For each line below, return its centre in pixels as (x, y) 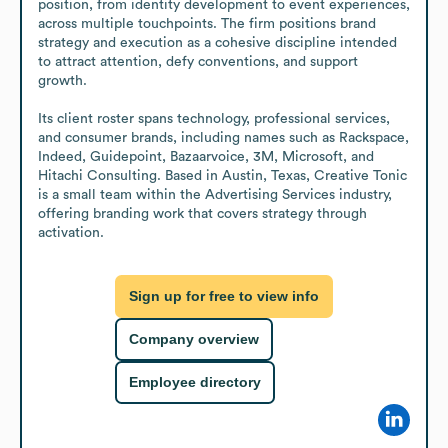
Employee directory (195, 382)
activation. (71, 232)
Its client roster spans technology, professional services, (214, 118)
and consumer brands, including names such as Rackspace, (223, 137)
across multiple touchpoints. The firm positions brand (207, 23)
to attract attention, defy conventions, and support (198, 61)
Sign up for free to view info (224, 296)
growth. (64, 80)
